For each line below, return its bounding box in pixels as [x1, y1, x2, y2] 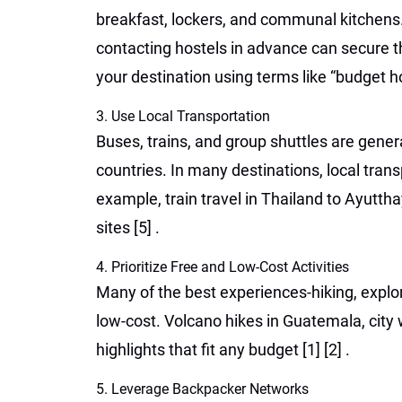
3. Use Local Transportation [96, 108, 270, 125]
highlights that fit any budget [96, 340, 302, 359]
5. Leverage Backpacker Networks [96, 380, 309, 398]
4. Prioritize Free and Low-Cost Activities [96, 258, 349, 275]
